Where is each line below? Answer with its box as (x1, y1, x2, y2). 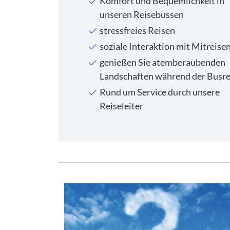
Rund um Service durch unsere (100, 86, 220, 98)
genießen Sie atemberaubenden (100, 56, 225, 68)
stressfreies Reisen (100, 24, 175, 36)
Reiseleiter (100, 100, 143, 111)
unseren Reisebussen (100, 8, 184, 20)
